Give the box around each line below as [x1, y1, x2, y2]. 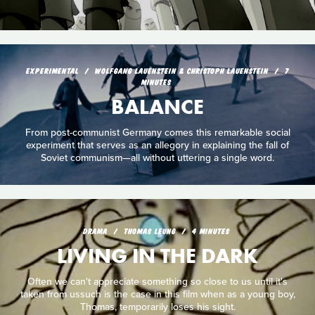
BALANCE [111, 94, 204, 121]
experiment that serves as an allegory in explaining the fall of [26, 139, 289, 151]
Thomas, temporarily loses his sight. [79, 300, 236, 313]
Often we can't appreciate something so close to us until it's [27, 275, 288, 288]
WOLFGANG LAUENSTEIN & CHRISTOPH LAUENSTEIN [95, 66, 271, 75]
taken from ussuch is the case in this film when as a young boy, [20, 288, 295, 300]
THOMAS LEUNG [123, 226, 179, 236]
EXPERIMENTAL [26, 66, 79, 75]
